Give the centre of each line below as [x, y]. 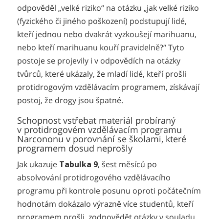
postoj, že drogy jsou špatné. [70, 100]
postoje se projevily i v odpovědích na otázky [99, 61]
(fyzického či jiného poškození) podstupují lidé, [102, 21]
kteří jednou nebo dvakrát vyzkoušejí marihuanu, [107, 34]
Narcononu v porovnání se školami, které [102, 139]
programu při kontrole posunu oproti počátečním [109, 190]
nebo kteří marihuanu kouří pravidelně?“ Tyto [101, 48]
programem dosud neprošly [75, 148]
